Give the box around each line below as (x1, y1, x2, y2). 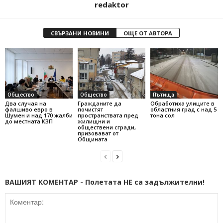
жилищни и (77, 117, 110, 125)
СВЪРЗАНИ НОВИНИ (51, 29, 109, 37)
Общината (77, 135, 108, 143)
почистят (77, 106, 103, 113)
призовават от (77, 129, 118, 137)
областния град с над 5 (150, 106, 217, 113)
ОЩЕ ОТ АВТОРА (123, 29, 172, 37)
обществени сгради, (77, 123, 136, 131)
